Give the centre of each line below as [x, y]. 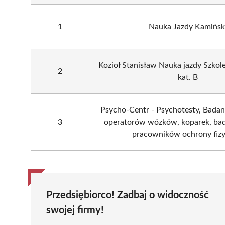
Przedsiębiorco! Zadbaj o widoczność [128, 195]
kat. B [188, 77]
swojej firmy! [75, 210]
